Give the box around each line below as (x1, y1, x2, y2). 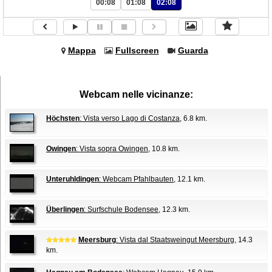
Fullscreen (115, 46, 159, 55)
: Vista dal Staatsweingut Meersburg (116, 236, 234, 244)
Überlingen (46, 205, 84, 214)
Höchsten (46, 114, 80, 123)
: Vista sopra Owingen (76, 144, 148, 153)
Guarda (177, 46, 208, 55)
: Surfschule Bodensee (84, 205, 158, 214)
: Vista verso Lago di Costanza (80, 114, 180, 123)
